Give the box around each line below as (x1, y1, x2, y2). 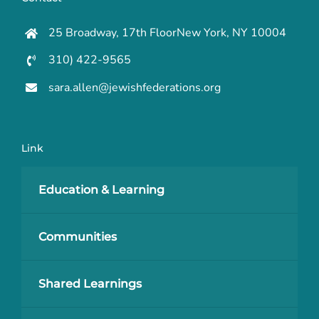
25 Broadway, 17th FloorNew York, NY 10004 (48, 25, 287, 41)
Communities (38, 230, 117, 244)
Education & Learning (38, 183, 164, 197)
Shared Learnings (38, 277, 142, 291)
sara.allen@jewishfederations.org (48, 79, 221, 95)
